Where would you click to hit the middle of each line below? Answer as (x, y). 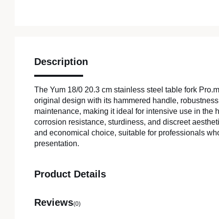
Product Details (70, 174)
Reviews (54, 203)
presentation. (57, 144)
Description (61, 62)
